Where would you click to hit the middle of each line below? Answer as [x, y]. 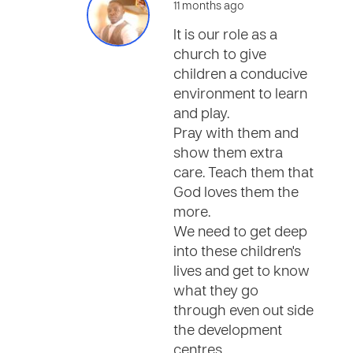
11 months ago [209, 7]
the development [228, 331]
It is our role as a [225, 36]
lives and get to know [242, 272]
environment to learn [240, 95]
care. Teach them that [243, 174]
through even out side [243, 312]
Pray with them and [236, 134]
